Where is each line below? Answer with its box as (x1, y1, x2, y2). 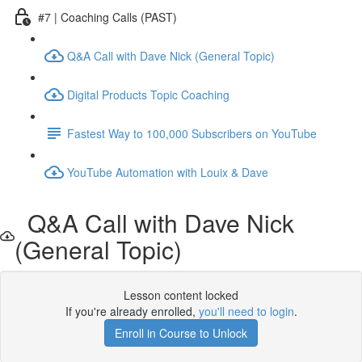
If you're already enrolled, (65, 303, 199, 319)
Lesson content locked (124, 287, 238, 303)
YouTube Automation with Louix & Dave (67, 163, 268, 180)
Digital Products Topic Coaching (67, 86, 229, 103)
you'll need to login (198, 303, 294, 319)
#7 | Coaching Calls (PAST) (38, 8, 177, 25)
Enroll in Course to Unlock (115, 325, 247, 341)
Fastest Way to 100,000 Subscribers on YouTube (67, 124, 317, 141)
